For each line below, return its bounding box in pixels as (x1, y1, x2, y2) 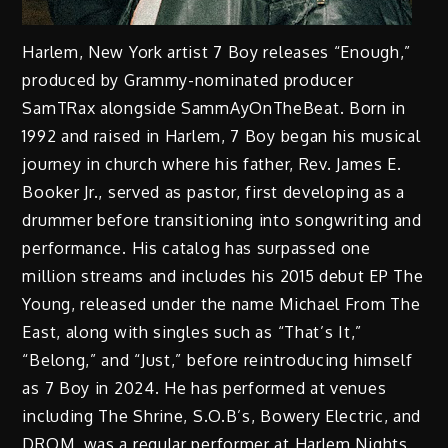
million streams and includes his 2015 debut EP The (22, 265, 424, 286)
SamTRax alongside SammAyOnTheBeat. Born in (22, 97, 406, 118)
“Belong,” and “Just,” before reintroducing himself (22, 349, 413, 370)
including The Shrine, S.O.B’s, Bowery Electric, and (22, 405, 422, 426)
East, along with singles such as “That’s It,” (22, 321, 362, 342)
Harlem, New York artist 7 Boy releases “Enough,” (22, 41, 412, 62)
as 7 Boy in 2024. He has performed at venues (22, 377, 387, 398)
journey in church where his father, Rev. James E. (22, 153, 402, 174)
